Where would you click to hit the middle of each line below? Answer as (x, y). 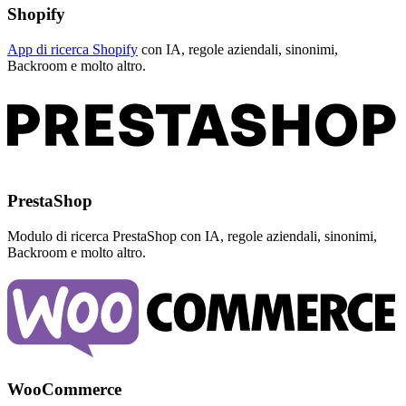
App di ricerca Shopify (72, 49)
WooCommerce (64, 389)
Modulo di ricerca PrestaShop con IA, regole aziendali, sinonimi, (192, 236)
